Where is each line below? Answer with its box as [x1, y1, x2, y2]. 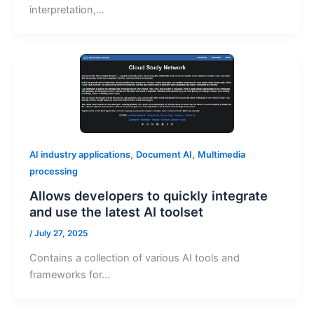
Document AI [135, 149, 192, 160]
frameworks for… [29, 268, 110, 281]
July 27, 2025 [34, 228, 88, 238]
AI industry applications [29, 149, 130, 160]
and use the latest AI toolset [29, 203, 203, 219]
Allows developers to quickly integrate [29, 187, 268, 203]
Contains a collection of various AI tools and [29, 251, 240, 264]
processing [29, 165, 78, 177]
